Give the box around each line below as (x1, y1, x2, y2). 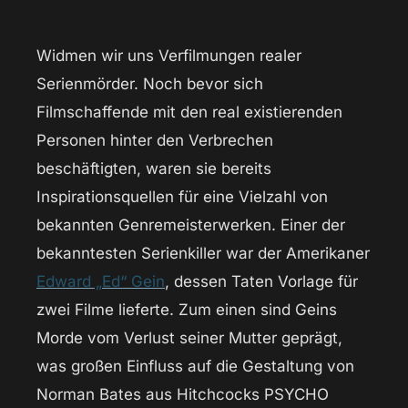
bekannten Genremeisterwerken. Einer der (36, 216, 345, 235)
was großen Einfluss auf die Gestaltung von (36, 357, 354, 376)
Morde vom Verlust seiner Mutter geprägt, (36, 329, 342, 348)
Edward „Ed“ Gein (36, 272, 165, 291)
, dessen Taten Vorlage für (165, 272, 358, 291)
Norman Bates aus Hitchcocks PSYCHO (36, 385, 329, 404)
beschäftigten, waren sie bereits (36, 159, 271, 178)
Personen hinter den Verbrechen (36, 131, 273, 150)
